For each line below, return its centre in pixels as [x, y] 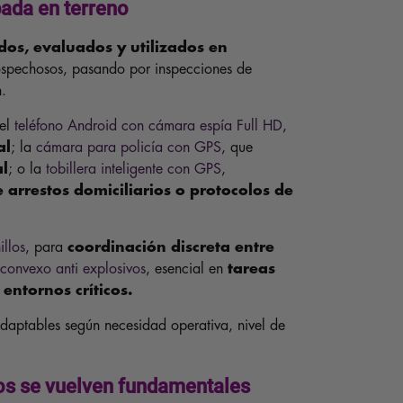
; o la [27, 169]
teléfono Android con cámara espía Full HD [149, 125]
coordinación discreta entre [169, 247]
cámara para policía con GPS [129, 147]
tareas [252, 269]
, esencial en [187, 269]
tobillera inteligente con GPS [134, 169]
